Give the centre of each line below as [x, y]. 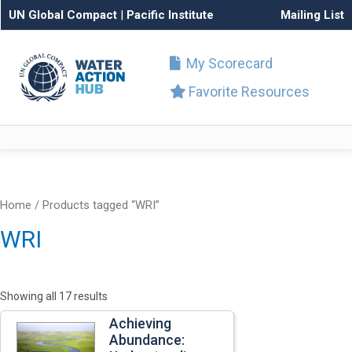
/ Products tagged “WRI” [95, 205]
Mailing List [312, 15]
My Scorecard [228, 63]
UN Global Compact [63, 15]
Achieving [140, 323]
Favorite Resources [247, 92]
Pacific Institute [170, 15]
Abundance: [147, 339]
